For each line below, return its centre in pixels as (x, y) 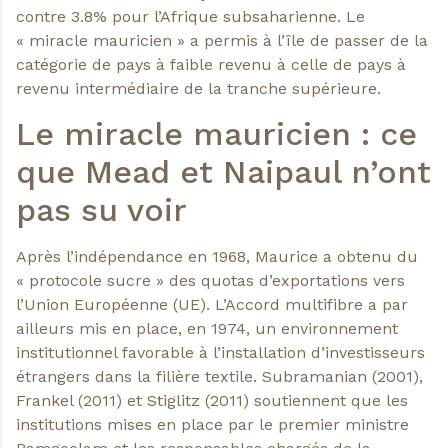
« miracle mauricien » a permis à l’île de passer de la (222, 40)
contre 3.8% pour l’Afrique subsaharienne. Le (190, 16)
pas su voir (101, 209)
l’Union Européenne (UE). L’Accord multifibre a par (212, 304)
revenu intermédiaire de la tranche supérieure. (198, 88)
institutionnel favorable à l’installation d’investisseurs (220, 352)
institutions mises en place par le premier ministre (212, 424)
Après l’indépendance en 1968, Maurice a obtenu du (217, 256)
